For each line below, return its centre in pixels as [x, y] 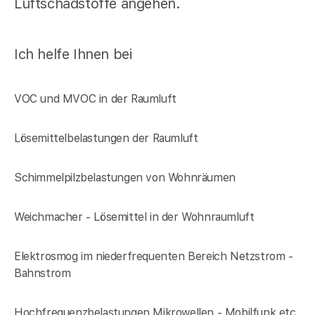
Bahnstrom [43, 273]
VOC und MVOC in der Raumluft [95, 98]
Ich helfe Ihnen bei [73, 54]
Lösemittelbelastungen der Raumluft [106, 138]
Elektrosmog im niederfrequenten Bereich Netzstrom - [154, 256]
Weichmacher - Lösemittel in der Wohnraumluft [134, 217]
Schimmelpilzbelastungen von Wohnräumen [125, 177]
